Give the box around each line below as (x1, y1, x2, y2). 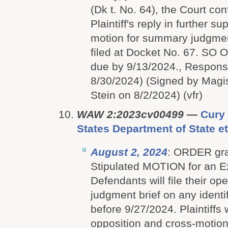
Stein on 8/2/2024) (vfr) (91, 89, 203, 101)
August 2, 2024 (91, 146, 167, 158)
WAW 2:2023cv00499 (77, 108, 184, 120)
